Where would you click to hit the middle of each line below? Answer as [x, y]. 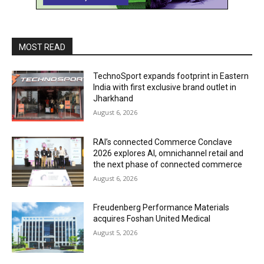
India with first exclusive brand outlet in [165, 87]
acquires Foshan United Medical [152, 219]
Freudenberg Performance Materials [161, 208]
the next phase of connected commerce [168, 164]
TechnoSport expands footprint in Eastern [171, 76]
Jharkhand [113, 98]
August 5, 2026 [115, 233]
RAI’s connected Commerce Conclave [163, 142]
